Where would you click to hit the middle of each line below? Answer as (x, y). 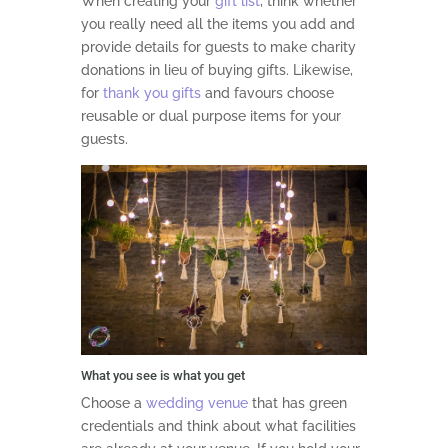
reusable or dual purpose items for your (210, 115)
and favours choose (267, 92)
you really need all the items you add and (217, 23)
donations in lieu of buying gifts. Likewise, (216, 69)
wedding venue (196, 403)
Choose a (113, 403)
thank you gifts (151, 92)
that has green (297, 403)
